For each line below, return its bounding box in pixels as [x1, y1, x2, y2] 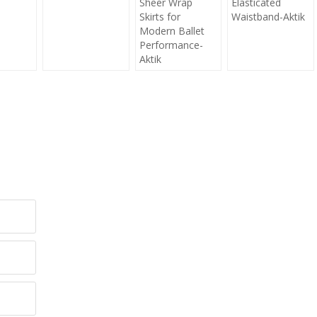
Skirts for [139, 9, 180, 23]
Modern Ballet [139, 23, 204, 38]
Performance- [139, 38, 203, 52]
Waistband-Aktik [231, 9, 306, 23]
